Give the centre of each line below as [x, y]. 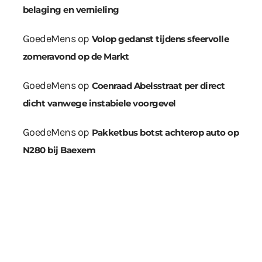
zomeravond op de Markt [76, 57]
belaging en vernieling [71, 10]
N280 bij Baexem [59, 150]
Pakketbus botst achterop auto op [165, 133]
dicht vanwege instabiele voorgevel [99, 104]
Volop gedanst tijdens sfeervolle [160, 39]
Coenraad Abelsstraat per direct [158, 86]
